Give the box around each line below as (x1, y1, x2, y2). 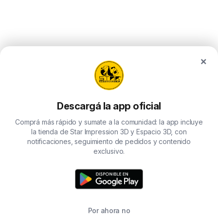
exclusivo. (93, 147, 125, 155)
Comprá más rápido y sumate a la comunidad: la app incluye (15, 118, 203, 126)
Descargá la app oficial (57, 100, 161, 112)
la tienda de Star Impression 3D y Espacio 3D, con (31, 127, 187, 136)
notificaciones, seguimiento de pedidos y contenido (27, 137, 191, 145)
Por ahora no (88, 206, 130, 215)
